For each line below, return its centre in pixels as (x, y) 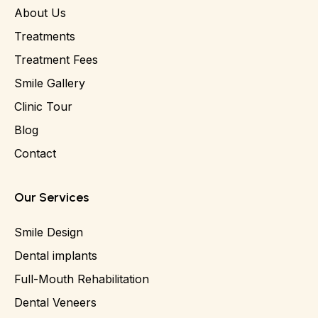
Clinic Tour (43, 107)
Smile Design (49, 232)
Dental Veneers (55, 303)
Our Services (51, 198)
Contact (35, 154)
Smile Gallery (50, 83)
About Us (40, 13)
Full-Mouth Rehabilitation (82, 279)
